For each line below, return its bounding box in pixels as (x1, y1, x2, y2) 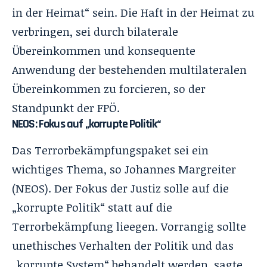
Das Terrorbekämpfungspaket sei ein (12, 142, 209, 159)
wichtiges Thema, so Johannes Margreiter (12, 162, 236, 178)
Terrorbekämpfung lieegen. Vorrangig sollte (12, 219, 246, 235)
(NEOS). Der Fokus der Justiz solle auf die (12, 181, 229, 197)
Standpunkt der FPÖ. (12, 100, 120, 116)
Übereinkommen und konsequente (12, 42, 195, 58)
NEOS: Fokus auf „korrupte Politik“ (12, 116, 161, 132)
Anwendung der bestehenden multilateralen (12, 61, 247, 77)
